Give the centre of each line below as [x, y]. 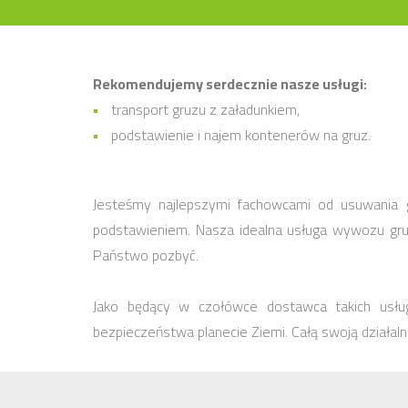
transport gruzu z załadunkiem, [204, 109]
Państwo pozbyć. [146, 255]
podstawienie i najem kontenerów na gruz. [239, 135]
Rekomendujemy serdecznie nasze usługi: [230, 84]
